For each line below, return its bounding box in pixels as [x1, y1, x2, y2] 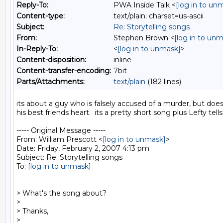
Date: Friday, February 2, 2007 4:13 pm [16, 144, 149, 153]
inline [113, 55, 131, 64]
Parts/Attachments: [16, 77, 85, 86]
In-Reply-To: [16, 44, 58, 53]
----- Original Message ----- [16, 126, 106, 135]
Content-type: [16, 11, 65, 20]
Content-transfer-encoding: [16, 66, 111, 75]
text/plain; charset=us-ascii [113, 11, 204, 20]
